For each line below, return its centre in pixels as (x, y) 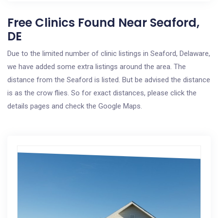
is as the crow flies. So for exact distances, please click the (102, 93)
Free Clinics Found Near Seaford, (103, 23)
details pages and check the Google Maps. (75, 106)
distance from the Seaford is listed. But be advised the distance (109, 80)
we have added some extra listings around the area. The (97, 67)
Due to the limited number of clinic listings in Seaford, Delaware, (109, 54)
